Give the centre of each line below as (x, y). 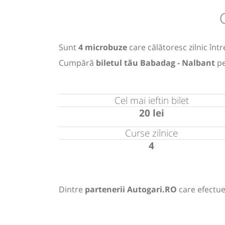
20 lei (151, 113)
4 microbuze (103, 47)
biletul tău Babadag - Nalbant (155, 63)
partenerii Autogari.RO (131, 189)
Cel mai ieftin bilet (151, 100)
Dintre (72, 189)
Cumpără (77, 63)
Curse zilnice (152, 133)
